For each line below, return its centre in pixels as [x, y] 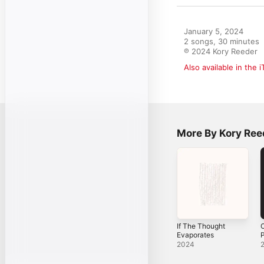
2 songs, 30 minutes [222, 41]
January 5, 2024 [214, 31]
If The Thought [201, 226]
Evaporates [195, 235]
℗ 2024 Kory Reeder [221, 51]
